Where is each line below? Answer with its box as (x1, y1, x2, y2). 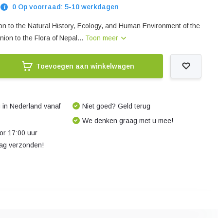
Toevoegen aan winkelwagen (36, 62, 134, 70)
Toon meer (85, 34, 121, 42)
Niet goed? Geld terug (82, 102, 150, 110)
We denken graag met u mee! (82, 117, 173, 125)
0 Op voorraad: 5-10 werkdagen (10, 3, 119, 11)
